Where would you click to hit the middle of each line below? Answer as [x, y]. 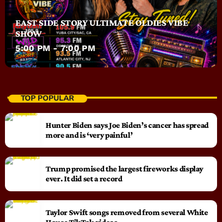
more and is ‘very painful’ [89, 135]
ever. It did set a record [84, 178]
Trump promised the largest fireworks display [125, 168]
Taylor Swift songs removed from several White [127, 212]
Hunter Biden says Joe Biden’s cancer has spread [127, 125]
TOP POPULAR [47, 98]
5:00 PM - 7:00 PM [55, 48]
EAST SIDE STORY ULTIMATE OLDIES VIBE [102, 22]
